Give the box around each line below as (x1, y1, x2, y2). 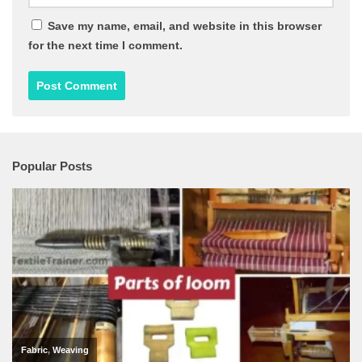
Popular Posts (12, 159, 92, 174)
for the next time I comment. (28, 39, 183, 53)
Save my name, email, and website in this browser (48, 19, 322, 33)
